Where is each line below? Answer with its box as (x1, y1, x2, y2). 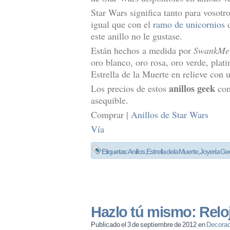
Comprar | (91, 108, 131, 121)
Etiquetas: (101, 147, 128, 156)
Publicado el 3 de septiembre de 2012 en (91, 221, 206, 229)
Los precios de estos (91, 82, 169, 94)
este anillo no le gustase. (91, 29, 182, 42)
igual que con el (91, 17, 153, 30)
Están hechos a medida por (91, 44, 194, 56)
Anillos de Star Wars (131, 108, 208, 121)
